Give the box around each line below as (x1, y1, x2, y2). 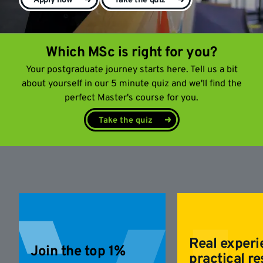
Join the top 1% (31, 243, 126, 261)
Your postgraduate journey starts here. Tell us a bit (25, 64, 238, 76)
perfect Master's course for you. (65, 92, 198, 104)
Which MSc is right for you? (46, 44, 217, 62)
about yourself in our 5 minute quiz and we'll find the (21, 78, 242, 90)
